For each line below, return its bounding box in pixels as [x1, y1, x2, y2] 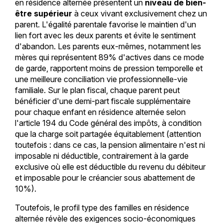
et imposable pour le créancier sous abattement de [14, 173, 195, 183]
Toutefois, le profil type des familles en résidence [14, 203, 189, 213]
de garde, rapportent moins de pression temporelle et [14, 63, 203, 74]
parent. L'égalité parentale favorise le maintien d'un [14, 19, 196, 30]
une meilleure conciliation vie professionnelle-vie [14, 74, 188, 85]
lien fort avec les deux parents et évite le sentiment [14, 30, 196, 41]
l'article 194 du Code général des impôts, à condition [14, 118, 202, 128]
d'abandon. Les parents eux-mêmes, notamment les [14, 41, 201, 52]
